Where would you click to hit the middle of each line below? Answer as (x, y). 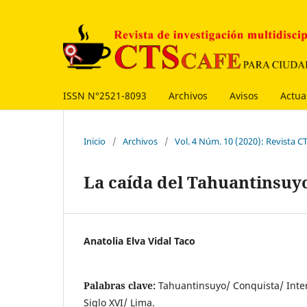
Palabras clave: (121, 285)
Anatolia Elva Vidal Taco (139, 241)
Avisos (244, 95)
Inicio (95, 141)
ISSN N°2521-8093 (105, 95)
